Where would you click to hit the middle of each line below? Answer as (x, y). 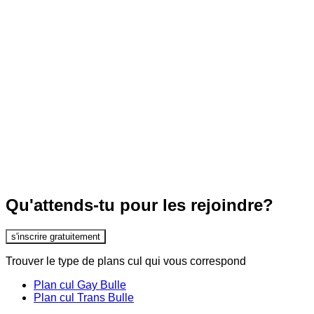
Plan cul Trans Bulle (84, 297)
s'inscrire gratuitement (56, 236)
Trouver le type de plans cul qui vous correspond (126, 261)
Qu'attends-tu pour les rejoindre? (139, 205)
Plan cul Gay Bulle (80, 285)
